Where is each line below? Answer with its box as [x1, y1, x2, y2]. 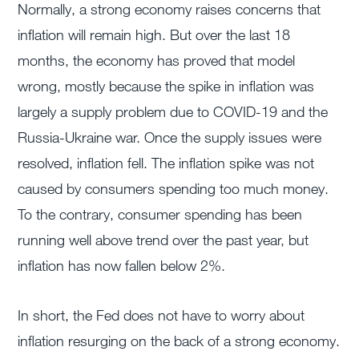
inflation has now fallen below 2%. [18, 256, 226, 275]
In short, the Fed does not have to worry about [18, 306, 305, 325]
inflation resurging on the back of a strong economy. [18, 332, 341, 350]
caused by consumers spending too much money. [18, 179, 329, 198]
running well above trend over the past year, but [18, 231, 309, 249]
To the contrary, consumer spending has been [18, 205, 303, 224]
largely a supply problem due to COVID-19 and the [18, 103, 329, 121]
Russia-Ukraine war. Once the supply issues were [18, 128, 322, 147]
